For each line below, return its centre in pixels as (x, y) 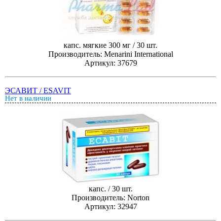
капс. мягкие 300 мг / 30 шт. (110, 45)
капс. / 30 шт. (110, 188)
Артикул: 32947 (110, 206)
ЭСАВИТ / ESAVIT (38, 91)
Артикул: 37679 (110, 63)
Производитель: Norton (110, 197)
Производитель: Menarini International (110, 54)
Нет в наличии (28, 98)
